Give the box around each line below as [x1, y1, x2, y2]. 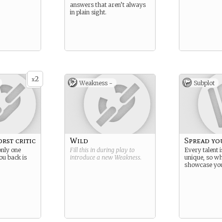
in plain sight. [70, 8, 107, 16]
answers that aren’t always [70, 1, 146, 8]
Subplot [194, 79, 215, 87]
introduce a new [70, 154, 114, 161]
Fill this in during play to [70, 146, 135, 154]
